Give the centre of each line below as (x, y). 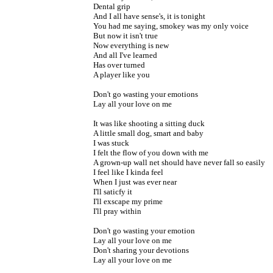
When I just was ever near (135, 182)
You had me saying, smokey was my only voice (171, 26)
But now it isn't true (126, 35)
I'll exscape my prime (128, 201)
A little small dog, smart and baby (148, 133)
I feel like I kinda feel (128, 172)
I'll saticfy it (113, 191)
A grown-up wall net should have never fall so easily (179, 162)
